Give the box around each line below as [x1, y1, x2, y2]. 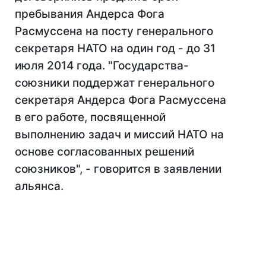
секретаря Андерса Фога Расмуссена [15, 93, 226, 107]
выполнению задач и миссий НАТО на [15, 128, 224, 141]
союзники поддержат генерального [15, 76, 214, 90]
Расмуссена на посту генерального [15, 24, 213, 38]
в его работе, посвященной [15, 110, 166, 124]
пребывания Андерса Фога [15, 7, 164, 21]
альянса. [15, 179, 64, 193]
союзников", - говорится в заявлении [15, 162, 221, 176]
